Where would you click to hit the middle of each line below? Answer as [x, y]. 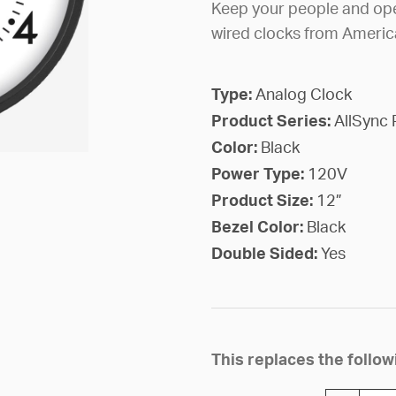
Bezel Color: [259, 228]
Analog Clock [303, 95]
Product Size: [263, 201]
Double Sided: [266, 254]
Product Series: [272, 122]
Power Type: [259, 175]
